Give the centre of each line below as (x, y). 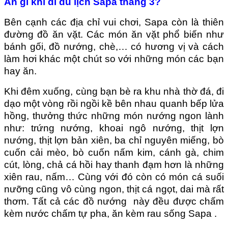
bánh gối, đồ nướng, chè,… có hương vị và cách (114, 46)
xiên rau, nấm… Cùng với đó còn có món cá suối (114, 177)
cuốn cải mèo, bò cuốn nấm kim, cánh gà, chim (114, 152)
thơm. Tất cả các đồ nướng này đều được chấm (114, 201)
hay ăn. (20, 71)
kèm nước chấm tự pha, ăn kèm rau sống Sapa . (112, 213)
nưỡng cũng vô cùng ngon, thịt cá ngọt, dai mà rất (114, 189)
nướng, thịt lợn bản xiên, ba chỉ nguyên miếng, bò (114, 140)
